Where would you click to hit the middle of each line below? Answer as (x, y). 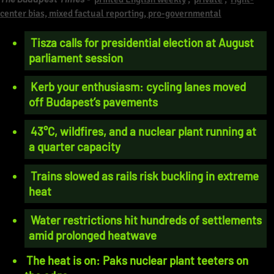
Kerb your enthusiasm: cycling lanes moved (138, 87)
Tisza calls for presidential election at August (142, 42)
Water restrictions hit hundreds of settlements (146, 220)
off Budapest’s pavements (93, 102)
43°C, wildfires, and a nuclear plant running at (143, 131)
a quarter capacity (74, 147)
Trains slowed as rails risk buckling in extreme (144, 176)
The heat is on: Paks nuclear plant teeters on (137, 261)
